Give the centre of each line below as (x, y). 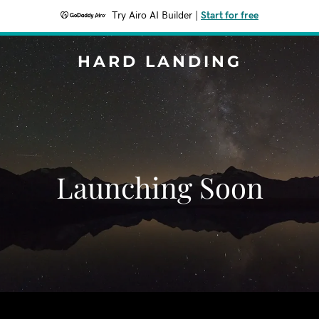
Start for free (230, 16)
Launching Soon (159, 187)
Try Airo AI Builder (152, 16)
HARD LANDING (159, 62)
